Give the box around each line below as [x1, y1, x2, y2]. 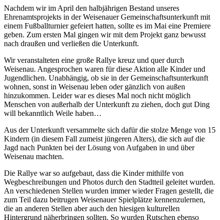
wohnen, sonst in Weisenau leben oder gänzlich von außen [4, 82, 185, 91]
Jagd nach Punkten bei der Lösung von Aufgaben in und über [4, 143, 194, 152]
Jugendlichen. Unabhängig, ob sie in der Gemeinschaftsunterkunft [4, 74, 208, 82]
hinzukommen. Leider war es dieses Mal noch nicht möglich [4, 91, 191, 100]
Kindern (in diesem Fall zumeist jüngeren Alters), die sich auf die [4, 135, 205, 143]
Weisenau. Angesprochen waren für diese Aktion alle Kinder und [4, 65, 205, 74]
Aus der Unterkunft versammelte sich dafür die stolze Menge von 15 [4, 126, 216, 135]
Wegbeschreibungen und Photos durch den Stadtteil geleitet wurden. [4, 178, 215, 187]
